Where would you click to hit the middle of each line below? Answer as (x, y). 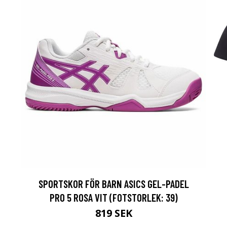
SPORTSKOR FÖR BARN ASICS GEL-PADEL (113, 184)
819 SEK (113, 213)
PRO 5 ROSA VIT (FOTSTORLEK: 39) (113, 197)
